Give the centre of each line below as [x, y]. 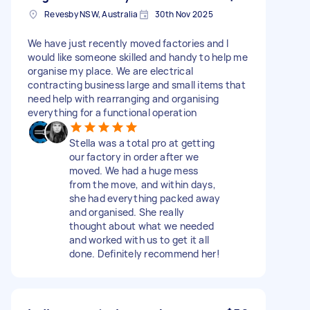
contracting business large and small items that [137, 84]
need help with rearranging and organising [124, 98]
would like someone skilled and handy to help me [138, 57]
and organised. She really [127, 212]
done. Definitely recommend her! [145, 253]
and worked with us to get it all [139, 239]
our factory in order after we [134, 156]
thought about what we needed [142, 226]
